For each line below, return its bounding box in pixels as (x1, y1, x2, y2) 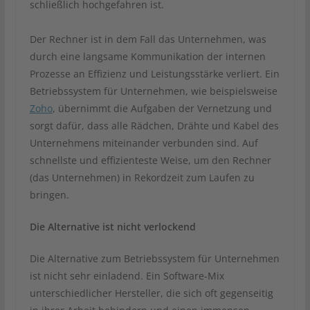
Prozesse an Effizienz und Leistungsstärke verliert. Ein (29, 66, 280, 80)
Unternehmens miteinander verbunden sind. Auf (29, 136, 258, 149)
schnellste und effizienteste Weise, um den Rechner (29, 153, 271, 167)
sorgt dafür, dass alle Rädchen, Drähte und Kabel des (29, 118, 279, 132)
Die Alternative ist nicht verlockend (29, 219, 196, 233)
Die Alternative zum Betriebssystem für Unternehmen (29, 251, 280, 265)
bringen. (29, 188, 69, 201)
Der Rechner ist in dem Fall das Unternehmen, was (29, 32, 266, 46)
